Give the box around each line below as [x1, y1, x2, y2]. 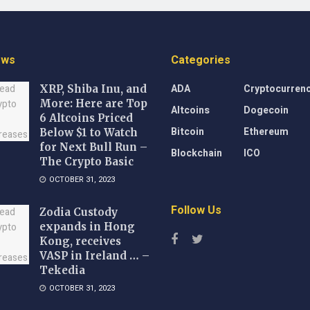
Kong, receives [39, 235, 121, 248]
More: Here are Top [39, 97, 147, 110]
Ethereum [243, 125, 289, 139]
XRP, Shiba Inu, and [39, 82, 147, 95]
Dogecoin [243, 103, 289, 118]
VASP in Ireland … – [39, 249, 149, 262]
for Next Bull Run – [39, 140, 147, 154]
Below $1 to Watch [39, 126, 138, 139]
